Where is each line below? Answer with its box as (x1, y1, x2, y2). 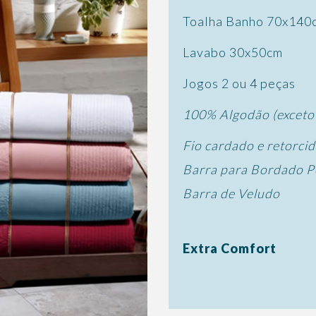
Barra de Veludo (183, 186, 280, 201)
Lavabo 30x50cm (183, 44, 283, 60)
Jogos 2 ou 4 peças (183, 75, 296, 91)
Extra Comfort (183, 241, 276, 256)
